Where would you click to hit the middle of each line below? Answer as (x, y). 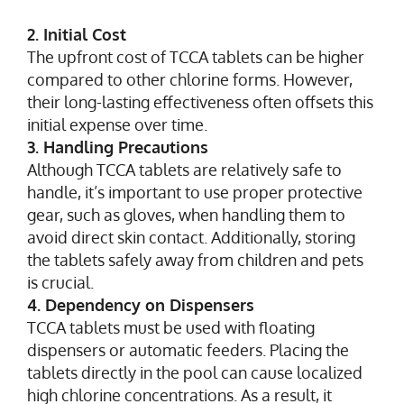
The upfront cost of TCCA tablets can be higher (196, 56)
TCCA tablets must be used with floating (171, 327)
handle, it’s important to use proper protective (195, 192)
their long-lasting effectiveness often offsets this (200, 101)
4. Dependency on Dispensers (141, 304)
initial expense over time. (117, 124)
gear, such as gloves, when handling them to (186, 214)
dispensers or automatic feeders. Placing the (188, 349)
